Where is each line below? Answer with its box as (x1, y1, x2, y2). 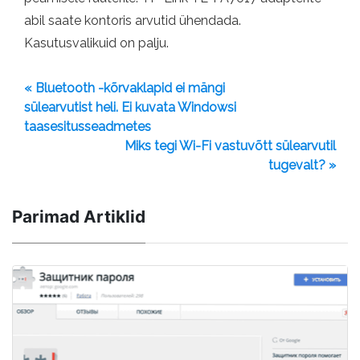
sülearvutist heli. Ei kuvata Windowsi (24, 100, 236, 116)
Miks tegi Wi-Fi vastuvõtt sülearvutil (125, 138, 336, 154)
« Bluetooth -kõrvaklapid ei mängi (24, 80, 225, 96)
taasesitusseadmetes (24, 119, 151, 135)
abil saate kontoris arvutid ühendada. (24, 13, 241, 29)
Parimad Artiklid (12, 207, 145, 227)
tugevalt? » (268, 157, 336, 174)
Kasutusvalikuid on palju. (24, 35, 169, 51)
